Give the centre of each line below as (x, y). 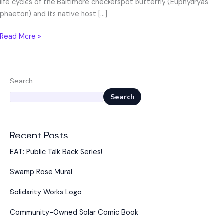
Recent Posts (39, 135)
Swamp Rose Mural (41, 172)
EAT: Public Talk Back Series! (56, 152)
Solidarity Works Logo (46, 192)
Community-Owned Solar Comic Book (74, 213)
